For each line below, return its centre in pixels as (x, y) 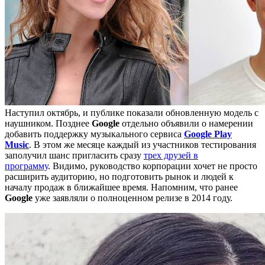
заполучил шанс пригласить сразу (74, 155)
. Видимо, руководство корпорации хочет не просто (153, 166)
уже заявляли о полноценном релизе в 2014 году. (132, 198)
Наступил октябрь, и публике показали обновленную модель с (132, 112)
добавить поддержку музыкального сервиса (94, 134)
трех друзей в (171, 155)
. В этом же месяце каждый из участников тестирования (143, 144)
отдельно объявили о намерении (186, 123)
